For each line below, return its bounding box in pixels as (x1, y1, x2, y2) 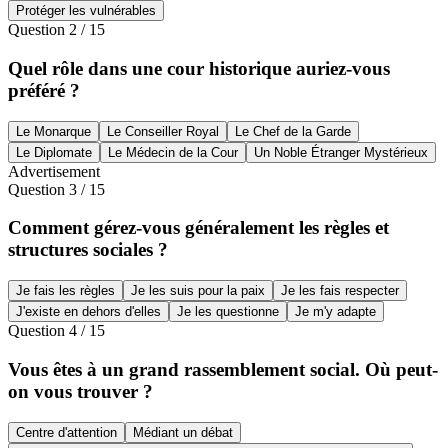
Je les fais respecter (281, 283, 399, 299)
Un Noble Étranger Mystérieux (254, 144, 428, 160)
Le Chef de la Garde (235, 123, 351, 139)
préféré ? (8, 80, 80, 102)
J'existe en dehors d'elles (16, 304, 161, 320)
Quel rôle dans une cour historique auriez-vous (8, 58, 390, 80)
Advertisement (8, 162, 100, 180)
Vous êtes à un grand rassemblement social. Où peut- (8, 358, 438, 380)
